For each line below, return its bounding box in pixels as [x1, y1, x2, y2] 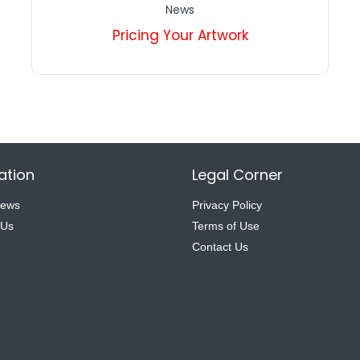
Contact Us [192, 239, 248, 253]
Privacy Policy [192, 198, 262, 211]
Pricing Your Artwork [112, 25, 248, 45]
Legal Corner [192, 164, 283, 185]
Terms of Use [192, 219, 260, 232]
